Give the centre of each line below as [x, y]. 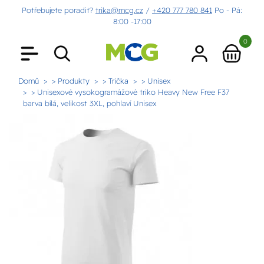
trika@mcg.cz [119, 10]
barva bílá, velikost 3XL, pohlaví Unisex [90, 103]
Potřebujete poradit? [59, 10]
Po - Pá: [227, 10]
